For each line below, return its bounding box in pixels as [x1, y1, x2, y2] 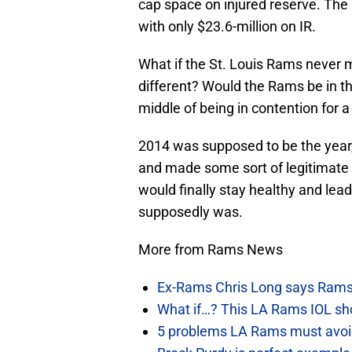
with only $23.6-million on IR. [138, 18, 316, 35]
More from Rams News [138, 241, 283, 258]
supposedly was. [138, 203, 243, 221]
